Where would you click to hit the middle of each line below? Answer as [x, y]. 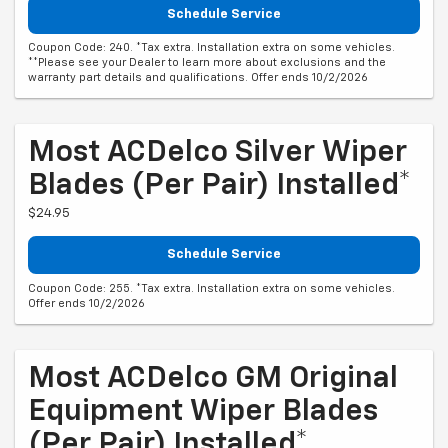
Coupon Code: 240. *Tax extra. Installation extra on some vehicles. [211, 48]
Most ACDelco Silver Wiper [217, 153]
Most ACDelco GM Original [213, 378]
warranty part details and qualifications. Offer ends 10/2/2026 [198, 78]
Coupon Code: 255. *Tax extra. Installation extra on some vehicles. [211, 288]
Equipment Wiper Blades [203, 411]
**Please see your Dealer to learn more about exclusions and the [207, 63]
